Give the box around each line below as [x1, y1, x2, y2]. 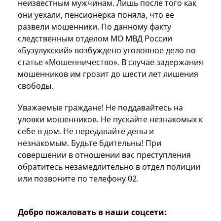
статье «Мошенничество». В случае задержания [18, 56, 203, 68]
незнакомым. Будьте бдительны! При [18, 137, 161, 148]
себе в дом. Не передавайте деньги [18, 125, 154, 137]
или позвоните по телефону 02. [18, 173, 139, 184]
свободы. [18, 80, 53, 91]
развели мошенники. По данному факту [18, 21, 171, 32]
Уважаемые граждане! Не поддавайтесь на [18, 102, 183, 113]
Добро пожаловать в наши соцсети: [18, 206, 167, 218]
